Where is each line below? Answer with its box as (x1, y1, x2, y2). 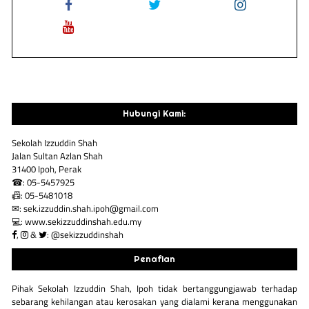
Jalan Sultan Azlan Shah (12, 148, 103, 163)
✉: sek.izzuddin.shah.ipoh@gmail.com (12, 201, 159, 215)
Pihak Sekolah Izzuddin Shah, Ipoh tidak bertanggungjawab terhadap (12, 281, 297, 295)
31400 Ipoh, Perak (12, 161, 82, 176)
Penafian (133, 253, 175, 266)
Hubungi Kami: (122, 108, 186, 120)
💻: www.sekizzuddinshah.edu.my (12, 214, 142, 228)
